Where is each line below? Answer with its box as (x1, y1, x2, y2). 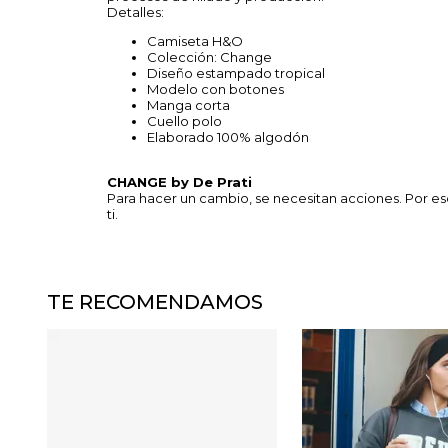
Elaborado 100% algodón (147, 129, 312, 145)
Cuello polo (147, 113, 225, 129)
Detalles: (107, 4, 164, 20)
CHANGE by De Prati (107, 174, 252, 190)
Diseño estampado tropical (147, 65, 325, 81)
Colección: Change (147, 49, 275, 65)
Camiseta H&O (147, 33, 243, 49)
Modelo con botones (147, 81, 284, 97)
